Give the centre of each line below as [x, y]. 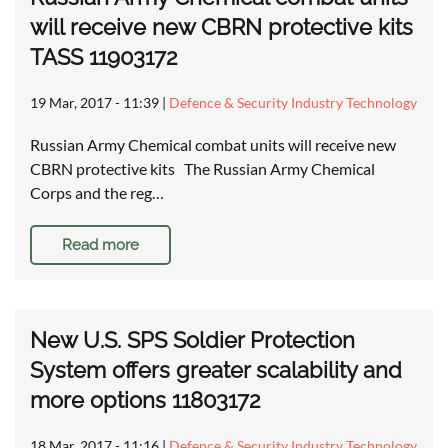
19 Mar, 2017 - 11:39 [94, 103]
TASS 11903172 [103, 57]
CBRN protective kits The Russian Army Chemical [202, 169]
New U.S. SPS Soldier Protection [192, 340]
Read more [100, 245]
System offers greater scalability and [216, 370]
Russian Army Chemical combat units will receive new [213, 145]
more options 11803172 [145, 400]
